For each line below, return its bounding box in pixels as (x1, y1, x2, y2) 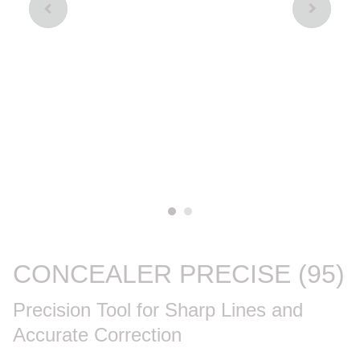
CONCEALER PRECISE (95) (13, 259, 345, 288)
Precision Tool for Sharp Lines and (13, 298, 303, 321)
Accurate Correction (13, 323, 182, 346)
